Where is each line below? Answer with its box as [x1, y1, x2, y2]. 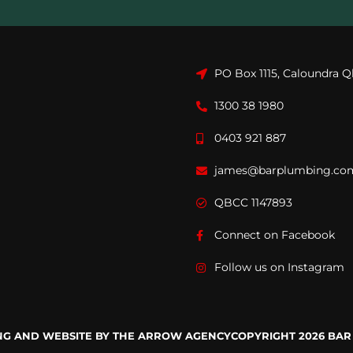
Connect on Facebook [214, 228, 335, 243]
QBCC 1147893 [214, 195, 292, 210]
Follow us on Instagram [214, 260, 344, 275]
